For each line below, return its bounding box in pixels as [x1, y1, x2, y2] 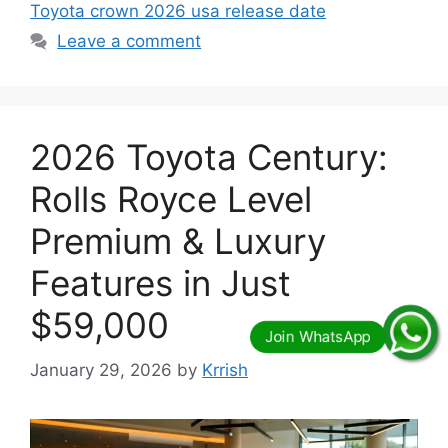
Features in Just [30, 262, 291, 305]
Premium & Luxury [30, 220, 326, 263]
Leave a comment [57, 31, 202, 52]
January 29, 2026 [30, 359, 172, 380]
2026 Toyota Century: [30, 136, 388, 179]
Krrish [202, 359, 248, 380]
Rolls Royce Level [30, 178, 312, 221]
